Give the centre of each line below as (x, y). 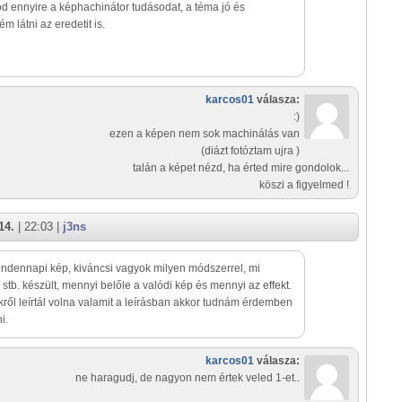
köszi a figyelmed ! (304, 185)
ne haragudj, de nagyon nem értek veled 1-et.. (188, 378)
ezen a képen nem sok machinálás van (205, 134)
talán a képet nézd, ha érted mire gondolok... (241, 168)
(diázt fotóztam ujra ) (250, 151)
